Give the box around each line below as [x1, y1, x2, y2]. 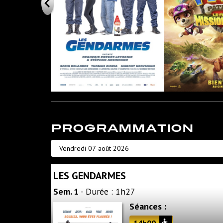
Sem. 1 [53, 185, 79, 197]
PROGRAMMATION [51, 120, 194, 135]
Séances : [129, 200, 166, 212]
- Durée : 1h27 [79, 185, 135, 197]
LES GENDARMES [53, 169, 126, 182]
